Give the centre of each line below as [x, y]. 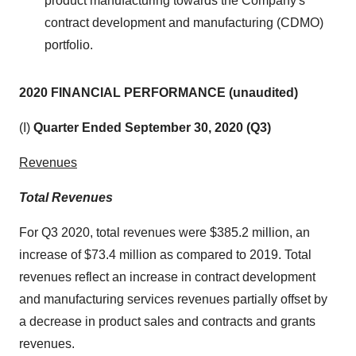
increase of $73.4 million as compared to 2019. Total [165, 255]
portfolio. [69, 45]
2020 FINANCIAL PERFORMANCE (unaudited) [159, 93]
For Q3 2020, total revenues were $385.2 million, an [164, 232]
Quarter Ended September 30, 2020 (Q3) [152, 128]
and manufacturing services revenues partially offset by [173, 299]
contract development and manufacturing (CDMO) [184, 23]
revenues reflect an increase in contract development [167, 277]
